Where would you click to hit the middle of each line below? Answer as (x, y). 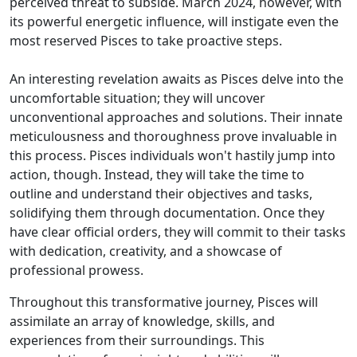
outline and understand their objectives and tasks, (161, 194)
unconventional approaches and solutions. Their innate (176, 117)
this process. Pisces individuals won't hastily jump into (173, 155)
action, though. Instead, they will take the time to (157, 175)
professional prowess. (76, 270)
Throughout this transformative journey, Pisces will (164, 302)
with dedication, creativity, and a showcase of (146, 251)
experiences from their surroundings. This (137, 340)
